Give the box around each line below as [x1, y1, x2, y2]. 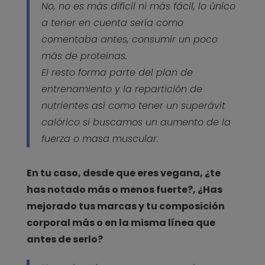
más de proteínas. [41, 49, 127, 63]
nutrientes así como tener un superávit [41, 98, 225, 112]
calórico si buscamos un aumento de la [41, 115, 231, 129]
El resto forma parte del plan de [41, 65, 193, 79]
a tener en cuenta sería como [41, 15, 183, 30]
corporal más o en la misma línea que [26, 215, 215, 230]
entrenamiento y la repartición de [41, 82, 202, 96]
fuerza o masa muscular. [41, 131, 159, 146]
